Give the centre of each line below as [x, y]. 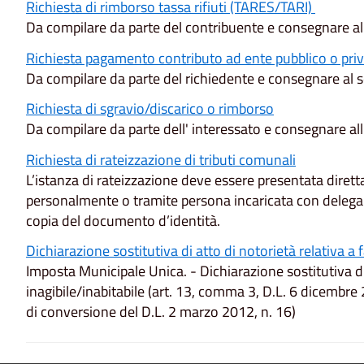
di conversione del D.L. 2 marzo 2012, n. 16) [161, 312]
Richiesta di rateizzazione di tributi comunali [161, 159]
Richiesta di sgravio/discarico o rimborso [150, 109]
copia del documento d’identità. [123, 220]
